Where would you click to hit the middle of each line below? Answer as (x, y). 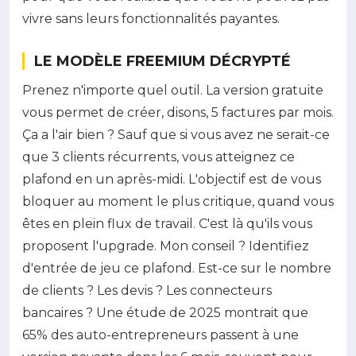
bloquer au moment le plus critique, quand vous (178, 201)
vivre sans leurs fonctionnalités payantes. (151, 18)
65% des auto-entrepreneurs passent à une (161, 335)
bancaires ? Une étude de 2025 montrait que (165, 312)
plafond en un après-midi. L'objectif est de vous (172, 179)
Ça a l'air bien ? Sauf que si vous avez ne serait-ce (176, 134)
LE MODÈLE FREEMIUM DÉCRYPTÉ (163, 61)
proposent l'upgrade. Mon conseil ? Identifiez (166, 246)
